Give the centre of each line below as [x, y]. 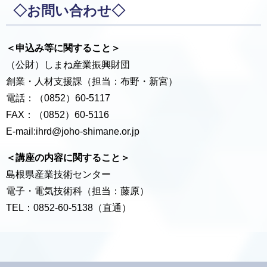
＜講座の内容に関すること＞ [68, 157]
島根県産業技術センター [58, 174]
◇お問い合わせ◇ [69, 10]
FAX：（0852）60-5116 [58, 114]
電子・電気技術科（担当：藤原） [77, 191]
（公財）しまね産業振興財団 [68, 64]
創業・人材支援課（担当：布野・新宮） [92, 81]
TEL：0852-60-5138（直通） [69, 207]
